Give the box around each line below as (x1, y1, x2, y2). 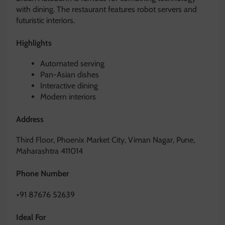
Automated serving (40, 58, 104, 68)
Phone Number (16, 169, 69, 179)
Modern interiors (40, 91, 96, 101)
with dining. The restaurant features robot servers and (16, 4, 197, 14)
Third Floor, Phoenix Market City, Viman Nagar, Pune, (16, 135, 195, 145)
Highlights (16, 38, 52, 48)
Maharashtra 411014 (16, 146, 83, 156)
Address (16, 114, 44, 124)
